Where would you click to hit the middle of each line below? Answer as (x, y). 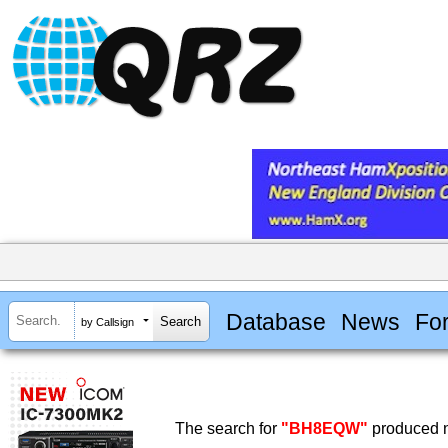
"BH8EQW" (324, 429)
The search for (228, 429)
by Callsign (107, 321)
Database (275, 321)
